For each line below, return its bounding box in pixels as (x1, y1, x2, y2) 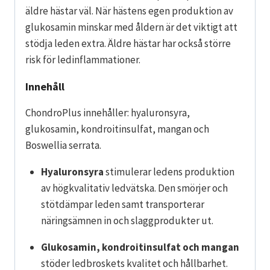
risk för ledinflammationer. (25, 52, 140, 66)
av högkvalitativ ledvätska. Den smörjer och (40, 181, 228, 195)
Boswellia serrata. (25, 138, 101, 152)
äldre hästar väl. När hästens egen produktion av (25, 4, 233, 17)
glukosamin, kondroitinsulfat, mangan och (25, 122, 209, 136)
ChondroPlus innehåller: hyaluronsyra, (25, 105, 190, 119)
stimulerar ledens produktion (103, 165, 234, 178)
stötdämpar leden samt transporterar (40, 197, 204, 211)
